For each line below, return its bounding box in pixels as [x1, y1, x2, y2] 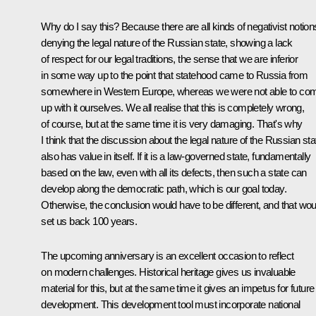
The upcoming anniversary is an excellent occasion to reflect [41, 249, 294, 262]
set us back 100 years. [41, 214, 138, 227]
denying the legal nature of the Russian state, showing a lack [41, 36, 293, 49]
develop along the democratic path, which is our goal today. [41, 182, 286, 195]
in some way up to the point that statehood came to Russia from [41, 68, 308, 81]
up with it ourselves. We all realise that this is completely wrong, [41, 101, 305, 114]
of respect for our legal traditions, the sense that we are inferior [41, 52, 298, 65]
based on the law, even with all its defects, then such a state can [41, 166, 307, 178]
